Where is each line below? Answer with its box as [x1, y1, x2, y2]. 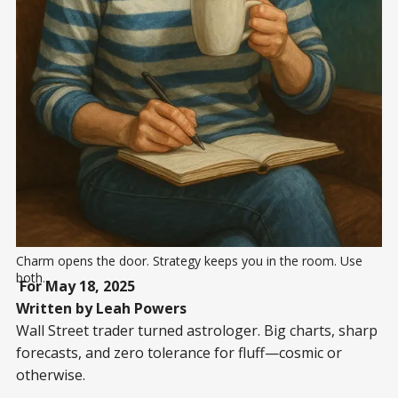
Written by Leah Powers [16, 298, 187, 318]
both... [16, 268, 51, 286]
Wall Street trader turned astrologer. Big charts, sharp [16, 320, 378, 340]
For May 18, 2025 [16, 275, 135, 296]
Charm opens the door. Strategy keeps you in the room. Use [16, 251, 362, 269]
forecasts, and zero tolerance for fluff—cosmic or [16, 342, 342, 362]
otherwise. [16, 364, 85, 385]
